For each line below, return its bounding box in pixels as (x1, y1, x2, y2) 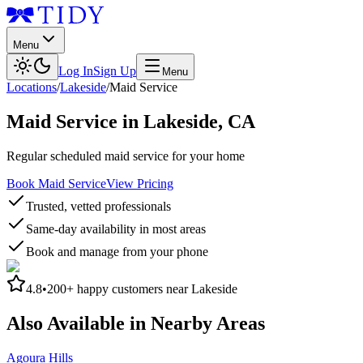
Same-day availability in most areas (26, 221, 206, 236)
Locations (6, 80, 57, 94)
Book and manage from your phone (26, 244, 208, 258)
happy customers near (74, 281, 191, 296)
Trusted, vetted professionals (26, 199, 171, 213)
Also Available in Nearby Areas (6, 312, 265, 334)
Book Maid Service (6, 176, 106, 190)
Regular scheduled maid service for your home (6, 148, 245, 163)
